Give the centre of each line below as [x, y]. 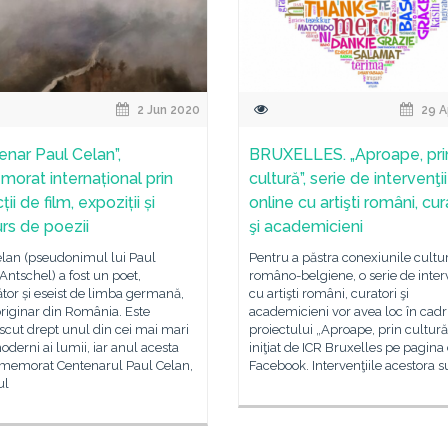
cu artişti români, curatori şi [329, 293]
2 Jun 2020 [167, 110]
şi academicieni [306, 226]
